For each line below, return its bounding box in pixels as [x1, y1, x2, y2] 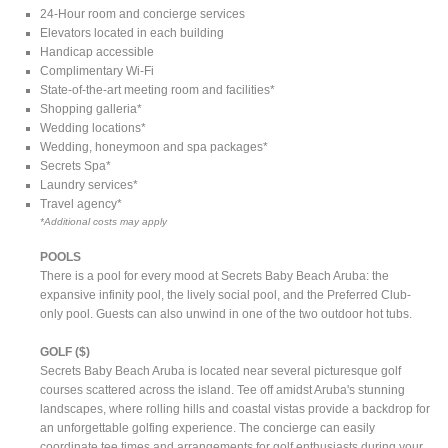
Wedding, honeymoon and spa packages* [40, 139, 269, 154]
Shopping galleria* [40, 101, 143, 116]
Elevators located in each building [40, 25, 225, 40]
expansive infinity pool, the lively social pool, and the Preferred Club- [40, 287, 412, 302]
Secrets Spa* [40, 158, 112, 173]
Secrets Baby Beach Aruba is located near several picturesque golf [40, 363, 402, 378]
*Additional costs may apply [40, 215, 168, 227]
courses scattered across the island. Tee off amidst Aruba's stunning [40, 382, 406, 397]
